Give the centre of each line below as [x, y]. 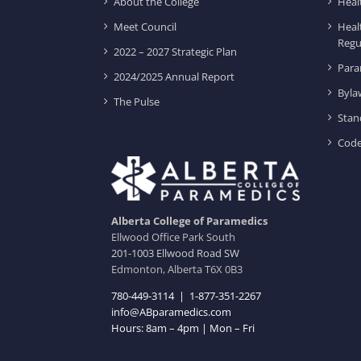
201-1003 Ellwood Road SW [176, 253]
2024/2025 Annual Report [174, 77]
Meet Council [145, 27]
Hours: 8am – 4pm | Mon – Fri [183, 328]
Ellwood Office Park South [174, 237]
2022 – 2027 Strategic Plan [176, 52]
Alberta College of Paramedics [190, 221]
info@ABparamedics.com [172, 312]
